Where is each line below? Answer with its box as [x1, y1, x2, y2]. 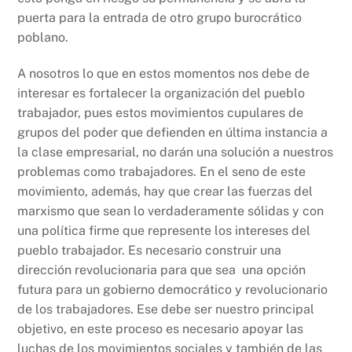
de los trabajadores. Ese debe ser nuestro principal [17, 301, 315, 317]
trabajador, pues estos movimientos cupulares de [17, 104, 304, 120]
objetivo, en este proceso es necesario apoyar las [17, 321, 304, 336]
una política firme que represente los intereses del [17, 222, 311, 238]
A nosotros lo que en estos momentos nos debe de [17, 65, 310, 81]
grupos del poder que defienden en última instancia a [17, 124, 328, 140]
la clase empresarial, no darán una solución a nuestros [17, 144, 334, 159]
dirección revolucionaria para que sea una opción [17, 262, 306, 277]
